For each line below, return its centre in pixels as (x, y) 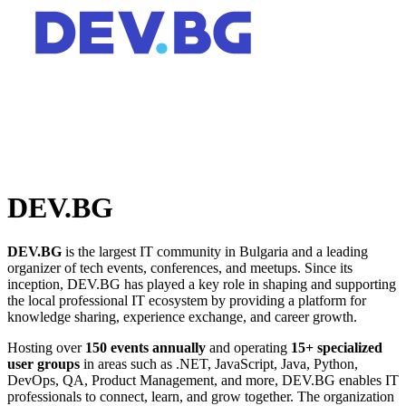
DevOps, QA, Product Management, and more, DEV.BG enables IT (203, 381)
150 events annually (145, 348)
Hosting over (46, 348)
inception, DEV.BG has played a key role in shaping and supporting (202, 285)
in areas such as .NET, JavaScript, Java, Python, (219, 364)
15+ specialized (337, 348)
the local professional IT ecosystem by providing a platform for (187, 301)
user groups (43, 364)
